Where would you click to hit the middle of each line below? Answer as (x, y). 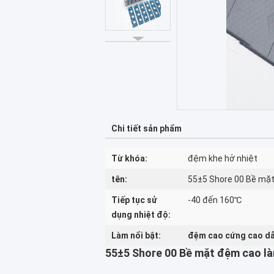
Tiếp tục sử (134, 200)
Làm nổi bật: (136, 235)
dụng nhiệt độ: (141, 215)
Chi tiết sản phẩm (146, 128)
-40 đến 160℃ (215, 200)
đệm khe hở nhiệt (223, 158)
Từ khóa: (129, 158)
